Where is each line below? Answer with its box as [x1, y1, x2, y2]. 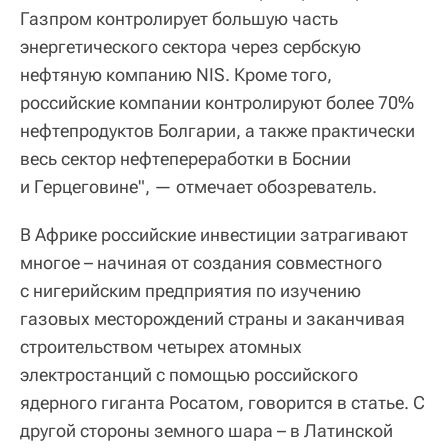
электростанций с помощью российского [20, 363, 358, 385]
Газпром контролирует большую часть [20, 7, 338, 29]
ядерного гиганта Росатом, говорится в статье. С [20, 391, 425, 413]
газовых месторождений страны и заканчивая [20, 307, 405, 329]
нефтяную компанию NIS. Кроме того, [20, 63, 332, 85]
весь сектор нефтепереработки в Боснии [20, 147, 351, 169]
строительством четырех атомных [20, 335, 302, 357]
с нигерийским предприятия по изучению [20, 279, 361, 301]
